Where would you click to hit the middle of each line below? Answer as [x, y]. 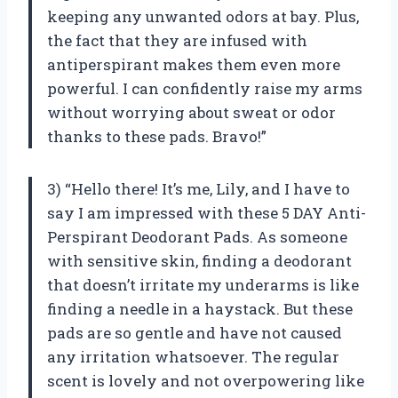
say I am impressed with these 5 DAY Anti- [207, 213]
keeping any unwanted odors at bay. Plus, [203, 17]
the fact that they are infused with [177, 41]
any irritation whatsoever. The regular [193, 357]
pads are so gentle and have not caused [195, 333]
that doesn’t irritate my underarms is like [203, 285]
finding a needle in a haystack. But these [200, 309]
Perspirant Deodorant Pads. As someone [197, 237]
